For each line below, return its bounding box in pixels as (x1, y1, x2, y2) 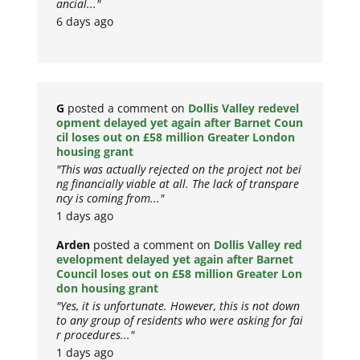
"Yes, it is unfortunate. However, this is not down (56, 298, 301, 314)
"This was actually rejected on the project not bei (56, 162, 302, 178)
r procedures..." (56, 327, 135, 343)
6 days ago (56, 14, 114, 30)
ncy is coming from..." (56, 190, 165, 207)
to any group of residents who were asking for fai (56, 313, 304, 329)
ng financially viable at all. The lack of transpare (56, 176, 300, 192)
